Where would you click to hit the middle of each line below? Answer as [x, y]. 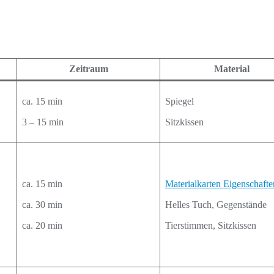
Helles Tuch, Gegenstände [216, 205]
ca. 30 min [42, 205]
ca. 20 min [42, 225]
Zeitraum [88, 69]
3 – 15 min [43, 122]
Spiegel [180, 101]
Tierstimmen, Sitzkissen [211, 225]
